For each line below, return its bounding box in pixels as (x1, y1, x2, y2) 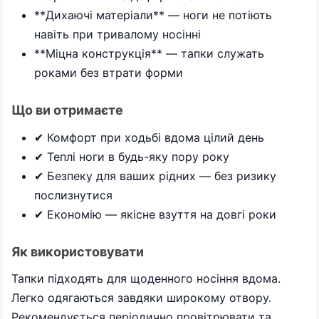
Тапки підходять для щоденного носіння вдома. (11, 271, 281, 286)
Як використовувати (11, 244, 144, 259)
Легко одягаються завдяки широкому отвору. (11, 291, 271, 305)
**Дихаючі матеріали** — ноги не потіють (34, 8, 272, 22)
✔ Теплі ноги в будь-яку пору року (34, 149, 229, 164)
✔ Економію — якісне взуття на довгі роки (34, 206, 276, 221)
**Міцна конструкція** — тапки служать (34, 46, 264, 61)
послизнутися (34, 187, 113, 202)
